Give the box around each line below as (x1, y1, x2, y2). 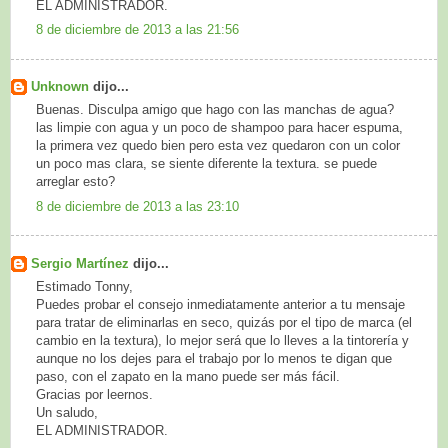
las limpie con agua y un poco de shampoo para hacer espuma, (36, 120, 403, 136)
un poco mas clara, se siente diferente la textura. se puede (36, 156, 377, 172)
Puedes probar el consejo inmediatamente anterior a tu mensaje (36, 297, 405, 313)
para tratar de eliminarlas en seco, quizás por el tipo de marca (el (36, 315, 412, 331)
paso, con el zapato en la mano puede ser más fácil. (36, 369, 340, 385)
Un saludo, (36, 405, 98, 421)
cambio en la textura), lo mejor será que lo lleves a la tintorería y (36, 333, 409, 349)
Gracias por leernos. (36, 387, 153, 403)
